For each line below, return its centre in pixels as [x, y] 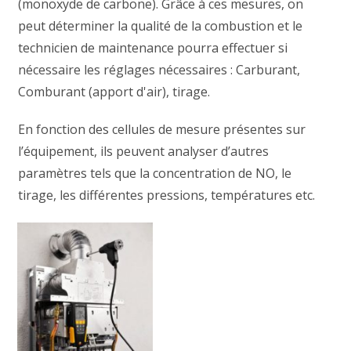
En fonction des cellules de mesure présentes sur [162, 129]
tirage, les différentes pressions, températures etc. [167, 195]
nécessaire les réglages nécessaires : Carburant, [159, 69]
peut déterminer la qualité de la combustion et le [161, 25]
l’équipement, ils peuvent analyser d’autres [144, 151]
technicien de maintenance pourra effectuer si [153, 47]
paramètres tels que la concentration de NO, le [155, 173]
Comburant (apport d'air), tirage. [114, 91]
